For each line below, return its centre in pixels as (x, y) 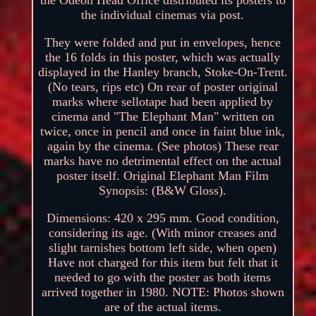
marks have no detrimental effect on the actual (163, 160)
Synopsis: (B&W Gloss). (163, 190)
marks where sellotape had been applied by (163, 101)
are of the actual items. (163, 306)
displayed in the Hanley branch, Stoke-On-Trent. (163, 72)
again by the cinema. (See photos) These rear (163, 146)
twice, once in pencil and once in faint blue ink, (163, 131)
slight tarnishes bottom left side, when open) (163, 247)
